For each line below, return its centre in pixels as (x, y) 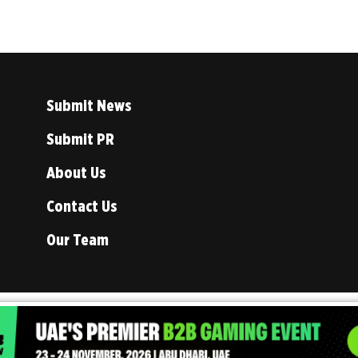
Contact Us (82, 207)
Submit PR (81, 139)
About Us (77, 173)
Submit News (89, 106)
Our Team (78, 240)
